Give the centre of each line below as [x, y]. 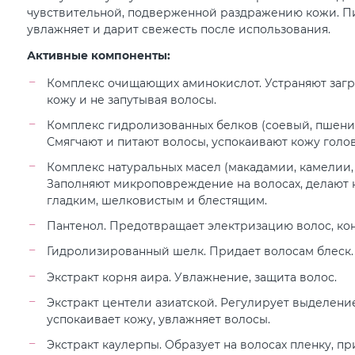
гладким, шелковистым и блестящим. [157, 200]
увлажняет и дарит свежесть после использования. [179, 29]
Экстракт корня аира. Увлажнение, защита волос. [192, 277]
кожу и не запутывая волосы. [132, 99]
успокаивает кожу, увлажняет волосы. [159, 319]
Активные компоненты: [99, 55]
